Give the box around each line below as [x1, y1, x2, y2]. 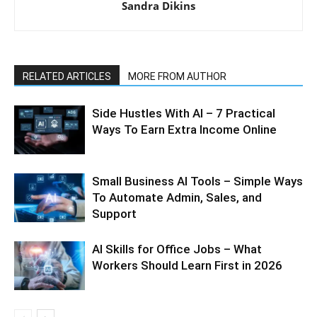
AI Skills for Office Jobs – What [92, 241, 262, 256]
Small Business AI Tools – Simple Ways [92, 173, 303, 188]
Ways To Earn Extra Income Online [92, 122, 277, 137]
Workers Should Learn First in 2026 [92, 258, 282, 272]
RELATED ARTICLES [23, 70, 111, 82]
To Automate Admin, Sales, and [92, 190, 262, 204]
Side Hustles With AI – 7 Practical [92, 105, 275, 120]
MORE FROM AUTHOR [128, 70, 226, 82]
